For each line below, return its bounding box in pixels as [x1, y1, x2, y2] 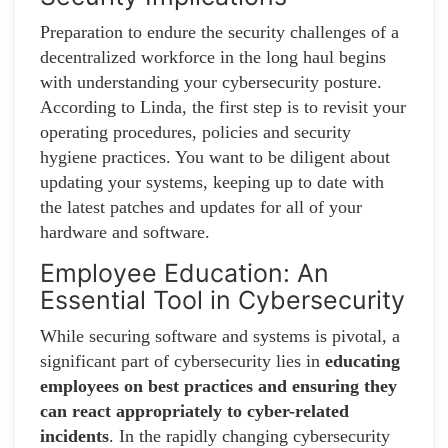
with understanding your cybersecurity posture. [40, 72, 382, 93]
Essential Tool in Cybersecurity [40, 285, 405, 316]
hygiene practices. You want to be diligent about [40, 147, 390, 168]
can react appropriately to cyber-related [40, 401, 349, 422]
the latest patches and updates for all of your [40, 197, 362, 218]
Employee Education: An [40, 258, 329, 289]
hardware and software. [40, 222, 210, 243]
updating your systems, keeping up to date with [40, 172, 384, 193]
